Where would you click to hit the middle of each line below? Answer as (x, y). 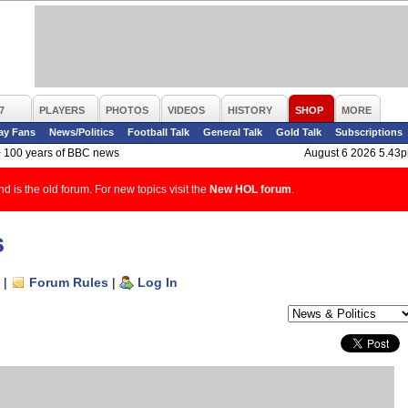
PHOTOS (127, 110)
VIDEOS (186, 110)
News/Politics (82, 132)
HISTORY (250, 110)
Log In (158, 282)
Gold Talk (299, 132)
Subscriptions (369, 132)
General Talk (233, 132)
